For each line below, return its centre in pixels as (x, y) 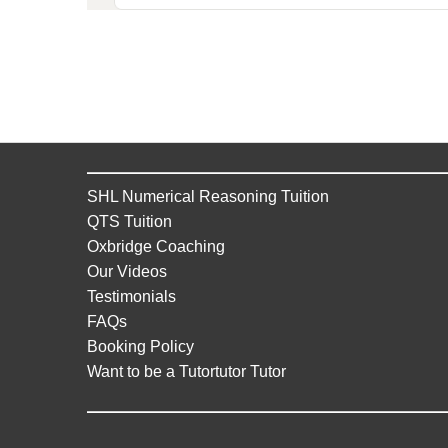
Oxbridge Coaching (156, 246)
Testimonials (131, 296)
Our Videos (127, 271)
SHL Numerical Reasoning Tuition (208, 196)
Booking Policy (140, 346)
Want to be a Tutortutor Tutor (186, 371)
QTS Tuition (129, 221)
